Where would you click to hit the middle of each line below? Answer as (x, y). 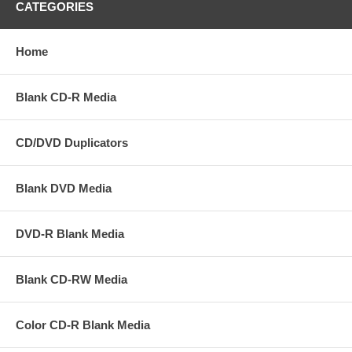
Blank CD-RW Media (71, 279)
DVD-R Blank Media (70, 233)
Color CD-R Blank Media (83, 324)
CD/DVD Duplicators (72, 142)
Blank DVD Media (64, 188)
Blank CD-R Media (66, 97)
